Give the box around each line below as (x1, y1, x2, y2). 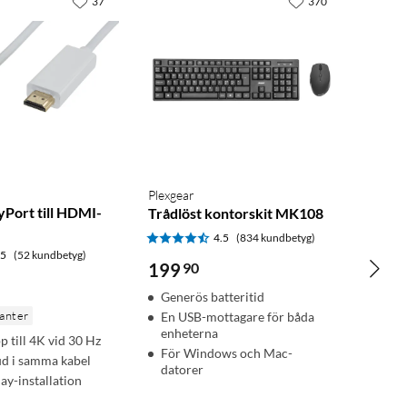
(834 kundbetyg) (236, 231, 316, 244)
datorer (161, 362, 204, 377)
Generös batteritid (161, 289, 265, 304)
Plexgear (148, 187, 195, 203)
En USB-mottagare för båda (161, 309, 315, 324)
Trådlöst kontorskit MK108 (148, 204, 324, 222)
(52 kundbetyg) (14, 248, 87, 262)
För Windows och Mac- (161, 345, 293, 361)
